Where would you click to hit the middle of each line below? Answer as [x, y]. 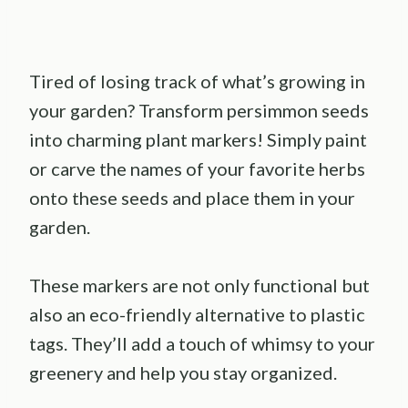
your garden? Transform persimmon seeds [199, 110]
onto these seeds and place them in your [192, 197]
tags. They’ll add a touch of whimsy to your [202, 343]
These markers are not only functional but [199, 285]
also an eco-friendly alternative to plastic [197, 314]
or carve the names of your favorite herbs [197, 168]
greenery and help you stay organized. [183, 372]
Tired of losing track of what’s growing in [197, 81]
